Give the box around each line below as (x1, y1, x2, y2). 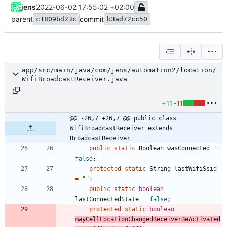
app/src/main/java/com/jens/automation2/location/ (22, 66, 216, 74)
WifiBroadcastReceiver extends (70, 124, 173, 132)
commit (80, 14, 104, 23)
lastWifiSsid (174, 165, 217, 172)
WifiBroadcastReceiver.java (22, 74, 127, 83)
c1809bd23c (36, 15, 77, 23)
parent (11, 14, 33, 23)
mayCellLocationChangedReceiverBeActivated (75, 215, 220, 223)
